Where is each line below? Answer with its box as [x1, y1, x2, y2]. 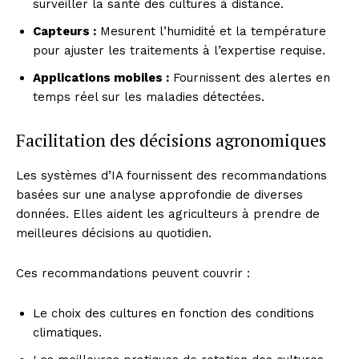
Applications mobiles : [33, 70, 169, 85]
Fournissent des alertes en [169, 70, 330, 85]
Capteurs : [33, 23, 96, 38]
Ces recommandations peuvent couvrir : [16, 265, 250, 280]
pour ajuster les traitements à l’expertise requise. [33, 42, 325, 58]
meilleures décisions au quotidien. [16, 225, 212, 240]
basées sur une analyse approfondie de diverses [16, 187, 303, 202]
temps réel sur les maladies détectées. [33, 89, 264, 104]
